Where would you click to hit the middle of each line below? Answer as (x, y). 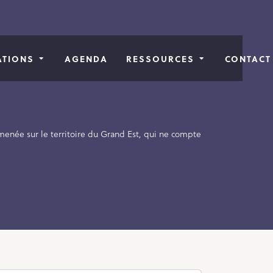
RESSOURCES (161, 58)
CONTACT (248, 58)
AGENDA (87, 58)
